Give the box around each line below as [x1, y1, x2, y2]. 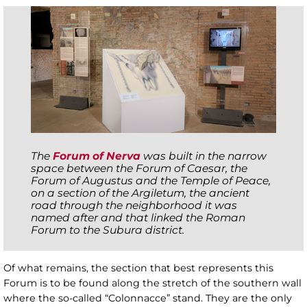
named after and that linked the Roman [31, 211, 245, 225]
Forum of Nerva [53, 149, 140, 163]
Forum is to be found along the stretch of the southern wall [3, 277, 302, 290]
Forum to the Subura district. [31, 223, 184, 237]
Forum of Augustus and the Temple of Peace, [31, 174, 271, 188]
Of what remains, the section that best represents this [3, 262, 273, 275]
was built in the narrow [140, 149, 267, 163]
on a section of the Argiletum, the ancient [31, 186, 249, 200]
